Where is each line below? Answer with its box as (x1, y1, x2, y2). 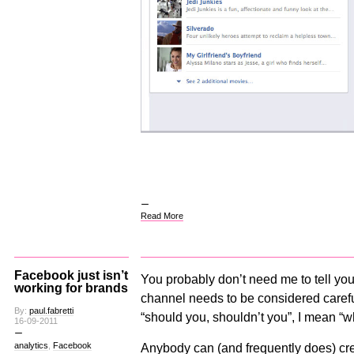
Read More (140, 211, 183, 221)
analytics (13, 341, 48, 351)
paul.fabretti (28, 306, 73, 316)
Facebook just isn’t (13, 269, 128, 283)
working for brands (13, 281, 128, 296)
